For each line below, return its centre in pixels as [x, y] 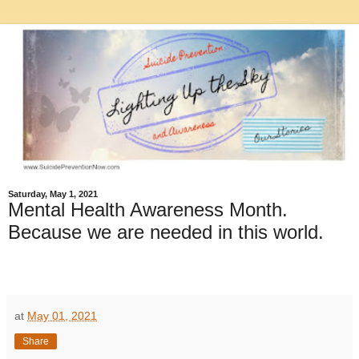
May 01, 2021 [62, 315]
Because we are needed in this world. [166, 232]
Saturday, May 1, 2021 [53, 194]
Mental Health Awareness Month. [148, 209]
